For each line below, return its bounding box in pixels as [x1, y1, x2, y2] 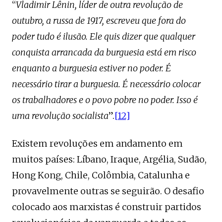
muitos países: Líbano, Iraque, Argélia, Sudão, [12, 154, 207, 165]
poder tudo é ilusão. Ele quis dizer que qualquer [12, 31, 195, 42]
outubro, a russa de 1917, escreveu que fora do [12, 15, 186, 26]
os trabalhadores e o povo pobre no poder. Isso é [12, 94, 198, 106]
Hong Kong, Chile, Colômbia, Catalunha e [12, 169, 190, 181]
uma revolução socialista [12, 110, 109, 121]
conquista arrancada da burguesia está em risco [12, 47, 196, 58]
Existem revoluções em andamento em [12, 138, 183, 149]
